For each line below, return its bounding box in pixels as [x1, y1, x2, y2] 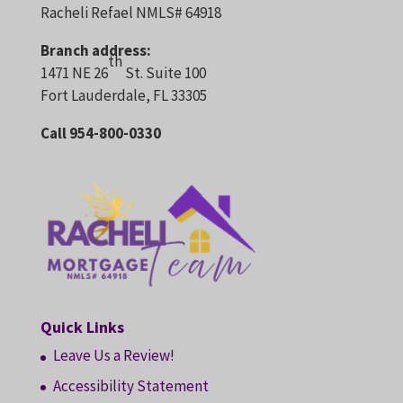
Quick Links [40, 317, 124, 338]
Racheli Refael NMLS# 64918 [40, 3, 221, 23]
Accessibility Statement [52, 375, 209, 396]
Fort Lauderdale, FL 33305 [40, 85, 207, 106]
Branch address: [40, 40, 151, 61]
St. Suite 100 [121, 63, 206, 84]
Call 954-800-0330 [40, 123, 161, 144]
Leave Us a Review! [52, 345, 175, 366]
